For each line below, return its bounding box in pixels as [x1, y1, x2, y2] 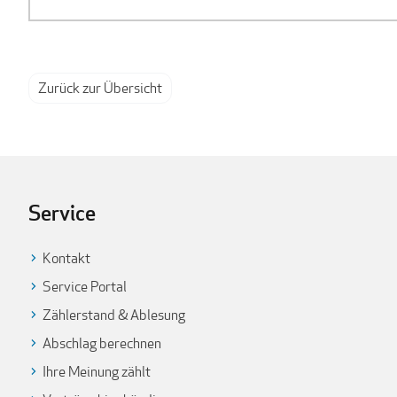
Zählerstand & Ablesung [43, 305, 185, 324]
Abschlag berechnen [43, 333, 161, 353]
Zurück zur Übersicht [38, 78, 162, 97]
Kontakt [43, 248, 90, 268]
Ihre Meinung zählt [43, 362, 151, 381]
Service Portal [43, 276, 127, 296]
